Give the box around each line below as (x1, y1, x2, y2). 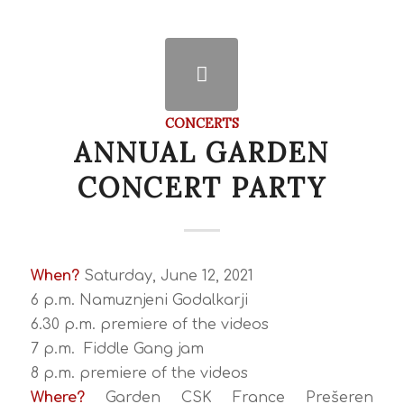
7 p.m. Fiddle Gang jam (30, 341, 204, 358)
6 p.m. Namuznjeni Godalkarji (30, 292, 248, 309)
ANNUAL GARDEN (74, 135, 330, 170)
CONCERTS (164, 115, 239, 133)
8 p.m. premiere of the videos (30, 365, 248, 382)
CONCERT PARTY (77, 170, 326, 206)
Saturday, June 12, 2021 (78, 268, 253, 285)
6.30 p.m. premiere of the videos (30, 317, 269, 334)
